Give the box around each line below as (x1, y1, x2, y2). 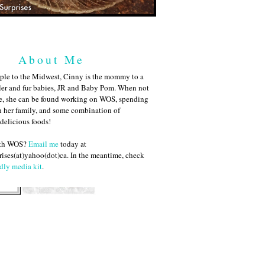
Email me (28, 138, 59, 149)
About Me (18, 51, 85, 67)
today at (59, 138, 86, 149)
